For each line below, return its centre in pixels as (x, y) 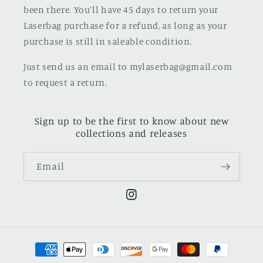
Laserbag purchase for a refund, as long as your (125, 26)
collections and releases (131, 134)
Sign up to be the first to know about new (131, 121)
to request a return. (65, 83)
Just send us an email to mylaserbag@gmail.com (128, 67)
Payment (40, 244)
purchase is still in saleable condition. (108, 42)
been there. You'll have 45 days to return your (121, 10)
